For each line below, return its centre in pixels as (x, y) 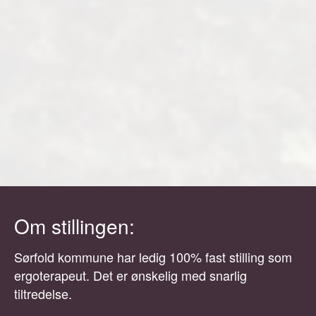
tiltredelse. (43, 293)
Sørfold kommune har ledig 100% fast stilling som (153, 256)
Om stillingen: (77, 225)
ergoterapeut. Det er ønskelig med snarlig (130, 275)
